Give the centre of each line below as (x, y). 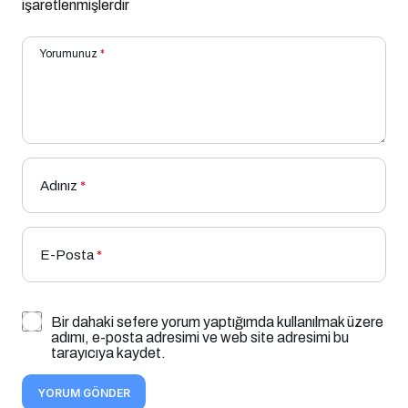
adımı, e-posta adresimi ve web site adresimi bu (200, 338)
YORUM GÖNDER (84, 393)
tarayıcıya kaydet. (108, 353)
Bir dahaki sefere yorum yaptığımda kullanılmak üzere (217, 322)
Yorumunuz (69, 54)
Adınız (59, 186)
